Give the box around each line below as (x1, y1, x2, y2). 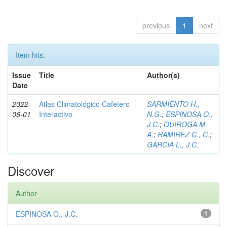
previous (142, 20, 170, 30)
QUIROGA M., (164, 119, 209, 129)
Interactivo (39, 109, 72, 119)
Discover (8, 162, 54, 179)
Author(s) (147, 70, 180, 80)
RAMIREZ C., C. (158, 129, 210, 139)
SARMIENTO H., (147, 99, 200, 109)
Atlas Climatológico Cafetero (39, 99, 130, 109)
